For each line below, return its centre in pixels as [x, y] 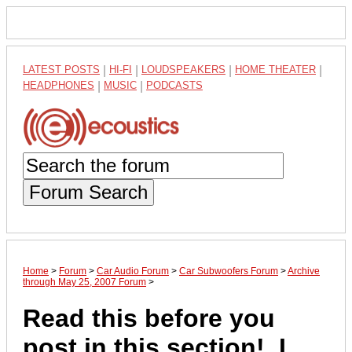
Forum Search [88, 192]
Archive [304, 271]
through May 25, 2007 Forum [84, 282]
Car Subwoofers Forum [229, 271]
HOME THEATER [275, 70]
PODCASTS [174, 85]
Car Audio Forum [133, 271]
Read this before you [149, 319]
